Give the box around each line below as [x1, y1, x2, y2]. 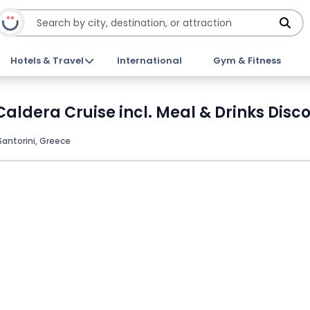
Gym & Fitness [212, 54, 281, 67]
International [116, 54, 182, 67]
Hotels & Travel [10, 54, 84, 67]
